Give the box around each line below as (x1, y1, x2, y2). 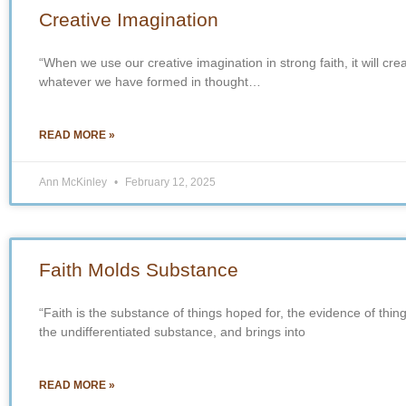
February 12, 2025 (122, 175, 216, 188)
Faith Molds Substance (39, 258, 238, 280)
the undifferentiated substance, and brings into (39, 324, 305, 339)
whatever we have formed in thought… (39, 73, 261, 89)
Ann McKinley (39, 175, 110, 188)
